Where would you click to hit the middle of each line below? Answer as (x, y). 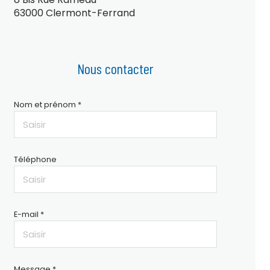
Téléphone (35, 159)
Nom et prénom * (47, 105)
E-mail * (29, 214)
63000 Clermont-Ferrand (74, 13)
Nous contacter (115, 68)
